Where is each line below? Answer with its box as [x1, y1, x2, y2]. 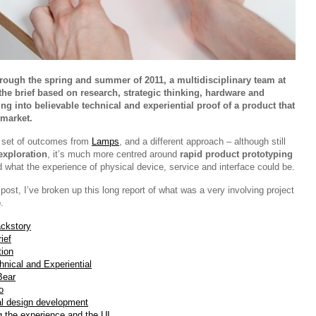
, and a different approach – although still [119, 136, 286, 147]
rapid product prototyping [180, 149, 293, 159]
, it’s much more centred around [47, 149, 180, 159]
